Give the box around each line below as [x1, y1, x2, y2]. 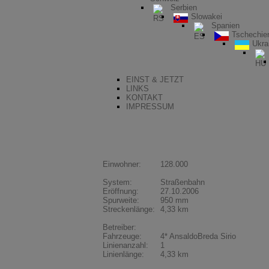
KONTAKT [126, 93, 163, 103]
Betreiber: [103, 223, 136, 232]
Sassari [102, 124, 171, 146]
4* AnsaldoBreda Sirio [160, 232, 236, 241]
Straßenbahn [160, 178, 205, 187]
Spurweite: [103, 196, 139, 205]
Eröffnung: [103, 187, 139, 196]
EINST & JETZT [126, 75, 184, 85]
